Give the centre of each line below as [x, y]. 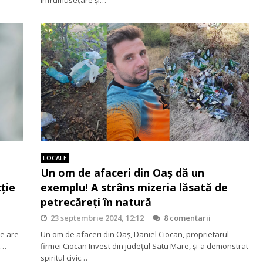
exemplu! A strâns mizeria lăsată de [134, 187]
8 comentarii [187, 218]
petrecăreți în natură [96, 202]
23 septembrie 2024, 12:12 [97, 218]
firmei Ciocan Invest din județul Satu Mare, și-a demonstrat [144, 246]
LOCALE [55, 157]
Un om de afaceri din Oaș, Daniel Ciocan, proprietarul [135, 234]
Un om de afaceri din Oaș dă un [122, 172]
